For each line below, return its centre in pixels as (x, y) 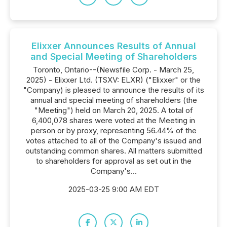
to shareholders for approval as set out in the (113, 161)
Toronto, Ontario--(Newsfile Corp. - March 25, (113, 70)
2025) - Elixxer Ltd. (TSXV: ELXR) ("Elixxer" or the (113, 80)
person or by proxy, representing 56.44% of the (113, 130)
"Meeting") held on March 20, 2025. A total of (113, 110)
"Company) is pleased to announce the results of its (113, 90)
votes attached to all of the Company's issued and (113, 141)
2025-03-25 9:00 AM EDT (113, 189)
